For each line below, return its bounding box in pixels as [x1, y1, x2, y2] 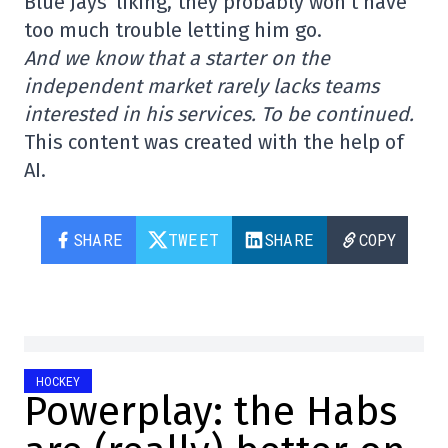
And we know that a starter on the [24, 46, 330, 70]
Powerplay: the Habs [24, 388, 397, 436]
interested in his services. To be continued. [24, 102, 414, 126]
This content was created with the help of [24, 130, 404, 154]
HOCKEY [36, 373, 80, 389]
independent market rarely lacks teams [24, 74, 379, 98]
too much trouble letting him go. [24, 18, 322, 42]
